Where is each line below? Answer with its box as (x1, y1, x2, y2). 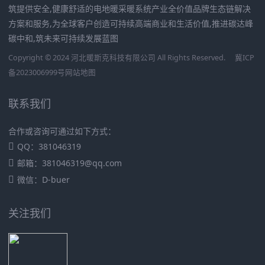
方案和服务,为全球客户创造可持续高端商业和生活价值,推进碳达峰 (8, 18, 253, 30)
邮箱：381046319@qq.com (17, 157, 122, 169)
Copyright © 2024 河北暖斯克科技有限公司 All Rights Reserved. (8, 53, 227, 63)
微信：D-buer (17, 174, 70, 186)
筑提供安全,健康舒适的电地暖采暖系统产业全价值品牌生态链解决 (8, 3, 251, 15)
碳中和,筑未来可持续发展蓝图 (8, 33, 118, 44)
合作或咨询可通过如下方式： (8, 125, 116, 137)
